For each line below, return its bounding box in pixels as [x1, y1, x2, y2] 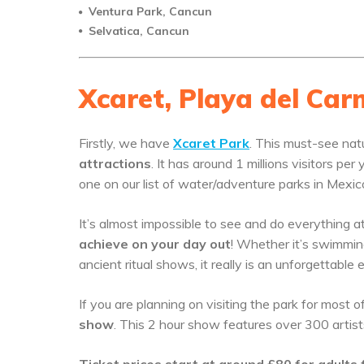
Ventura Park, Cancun [89, 4, 212, 19]
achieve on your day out [79, 236, 231, 253]
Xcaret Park [173, 135, 249, 152]
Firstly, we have [79, 135, 173, 152]
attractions [79, 155, 151, 172]
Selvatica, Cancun [89, 23, 189, 38]
